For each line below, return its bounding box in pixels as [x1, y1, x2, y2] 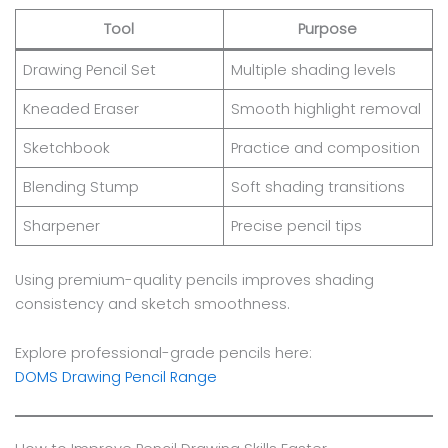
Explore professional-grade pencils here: [14, 343, 312, 364]
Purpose [298, 18, 358, 39]
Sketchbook [22, 137, 110, 158]
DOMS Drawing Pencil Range [14, 367, 217, 388]
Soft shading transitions [230, 176, 405, 197]
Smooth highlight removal [230, 98, 421, 119]
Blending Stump [22, 176, 139, 197]
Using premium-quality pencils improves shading [14, 269, 374, 290]
